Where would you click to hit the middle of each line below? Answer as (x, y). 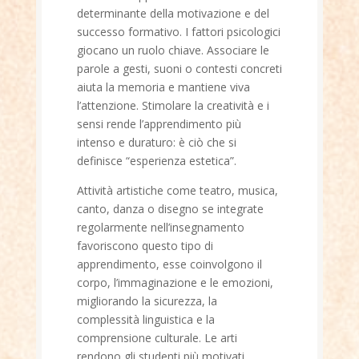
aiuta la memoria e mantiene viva (163, 87)
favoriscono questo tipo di (145, 246)
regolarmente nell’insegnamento (160, 227)
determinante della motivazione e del (173, 13)
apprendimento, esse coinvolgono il (169, 264)
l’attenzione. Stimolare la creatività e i (173, 105)
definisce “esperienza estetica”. (156, 161)
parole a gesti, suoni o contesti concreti (179, 69)
